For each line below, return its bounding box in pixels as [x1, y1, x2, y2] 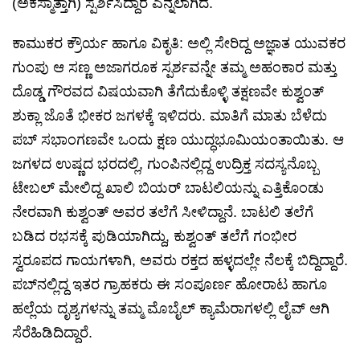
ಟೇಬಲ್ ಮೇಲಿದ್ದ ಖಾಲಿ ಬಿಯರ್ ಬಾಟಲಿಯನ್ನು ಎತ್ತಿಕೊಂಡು [12, 180, 324, 197]
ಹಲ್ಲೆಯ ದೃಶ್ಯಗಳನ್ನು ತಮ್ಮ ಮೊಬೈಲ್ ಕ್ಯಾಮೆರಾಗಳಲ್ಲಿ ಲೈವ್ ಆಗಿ [12, 301, 329, 317]
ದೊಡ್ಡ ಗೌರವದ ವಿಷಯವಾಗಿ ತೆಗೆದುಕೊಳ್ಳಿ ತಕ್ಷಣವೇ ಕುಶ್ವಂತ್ [12, 84, 324, 100]
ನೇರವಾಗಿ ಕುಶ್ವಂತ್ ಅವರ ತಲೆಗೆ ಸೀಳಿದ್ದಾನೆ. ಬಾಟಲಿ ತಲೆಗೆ [12, 204, 313, 221]
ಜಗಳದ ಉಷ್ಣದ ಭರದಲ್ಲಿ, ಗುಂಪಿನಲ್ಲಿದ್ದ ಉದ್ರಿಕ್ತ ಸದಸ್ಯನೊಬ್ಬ [12, 156, 318, 173]
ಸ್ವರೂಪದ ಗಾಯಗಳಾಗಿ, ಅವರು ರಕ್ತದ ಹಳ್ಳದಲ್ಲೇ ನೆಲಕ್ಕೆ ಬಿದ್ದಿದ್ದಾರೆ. [12, 252, 348, 269]
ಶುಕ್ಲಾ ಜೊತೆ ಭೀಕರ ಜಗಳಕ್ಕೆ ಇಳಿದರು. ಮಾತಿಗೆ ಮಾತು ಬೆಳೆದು [12, 108, 327, 125]
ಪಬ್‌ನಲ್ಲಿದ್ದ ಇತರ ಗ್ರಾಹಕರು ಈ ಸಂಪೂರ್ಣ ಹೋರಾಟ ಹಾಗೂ [12, 276, 327, 293]
